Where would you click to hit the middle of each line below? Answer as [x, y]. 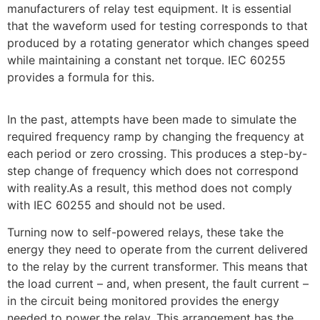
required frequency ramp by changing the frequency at [156, 136]
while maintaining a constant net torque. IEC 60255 [146, 60]
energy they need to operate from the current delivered [157, 250]
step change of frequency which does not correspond [153, 170]
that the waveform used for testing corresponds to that [157, 26]
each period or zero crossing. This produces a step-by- [157, 153]
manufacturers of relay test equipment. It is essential [149, 9]
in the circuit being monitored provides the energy [143, 301]
